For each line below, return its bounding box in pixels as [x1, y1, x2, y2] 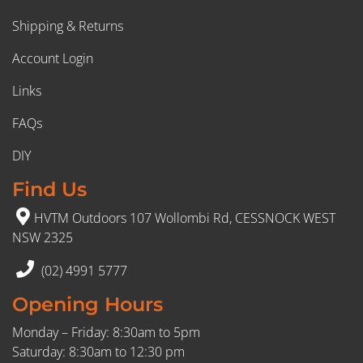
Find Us [12, 177, 87, 202]
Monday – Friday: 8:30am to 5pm [12, 323, 200, 342]
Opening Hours [12, 293, 163, 317]
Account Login [12, 49, 93, 68]
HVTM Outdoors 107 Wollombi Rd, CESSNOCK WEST [34, 209, 335, 228]
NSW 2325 [12, 228, 73, 247]
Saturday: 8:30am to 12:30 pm [12, 343, 185, 361]
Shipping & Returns [12, 17, 123, 36]
